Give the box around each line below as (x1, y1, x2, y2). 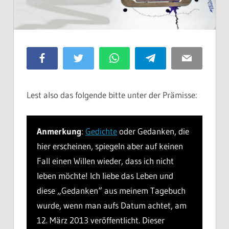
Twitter (82, 53, 105, 62)
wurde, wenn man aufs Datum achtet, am (37, 199, 187, 211)
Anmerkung (37, 125, 81, 136)
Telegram (155, 53, 185, 62)
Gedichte (85, 125, 117, 136)
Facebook (46, 53, 76, 62)
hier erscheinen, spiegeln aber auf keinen (37, 140, 183, 151)
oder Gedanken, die (117, 125, 189, 136)
